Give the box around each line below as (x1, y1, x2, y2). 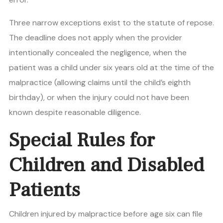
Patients (9, 177, 80, 203)
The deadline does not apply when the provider (9, 32, 182, 43)
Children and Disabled (9, 152, 204, 178)
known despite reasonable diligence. (9, 107, 141, 118)
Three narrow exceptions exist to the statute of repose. (9, 17, 214, 28)
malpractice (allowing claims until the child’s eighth (9, 77, 191, 88)
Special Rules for (9, 127, 155, 153)
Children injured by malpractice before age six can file (9, 209, 203, 220)
